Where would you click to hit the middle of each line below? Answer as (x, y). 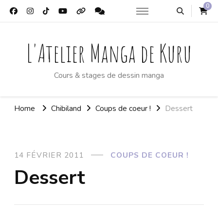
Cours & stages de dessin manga (109, 75)
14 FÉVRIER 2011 (49, 155)
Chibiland (66, 108)
